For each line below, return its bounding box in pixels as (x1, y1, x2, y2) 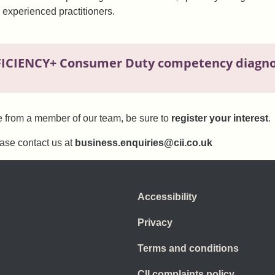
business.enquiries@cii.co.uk (75, 137, 212, 149)
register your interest (171, 113, 268, 124)
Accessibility (137, 192, 197, 203)
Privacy (137, 217, 172, 228)
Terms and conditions (137, 243, 239, 254)
